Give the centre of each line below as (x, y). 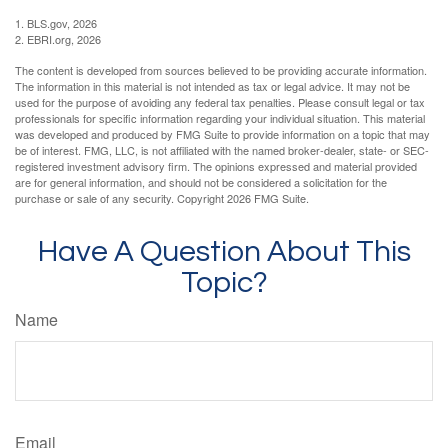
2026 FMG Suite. (268, 198)
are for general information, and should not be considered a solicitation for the (201, 182)
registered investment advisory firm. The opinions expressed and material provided (216, 166)
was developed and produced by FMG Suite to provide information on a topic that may (222, 134)
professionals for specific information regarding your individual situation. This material (220, 118)
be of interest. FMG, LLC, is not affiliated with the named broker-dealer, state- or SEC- (222, 150)
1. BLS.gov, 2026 (56, 23)
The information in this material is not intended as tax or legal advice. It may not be (212, 86)
